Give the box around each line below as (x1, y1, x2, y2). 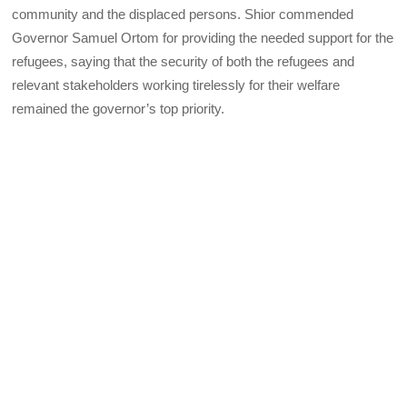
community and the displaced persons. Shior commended (12, 6, 354, 23)
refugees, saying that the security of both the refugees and (12, 54, 355, 70)
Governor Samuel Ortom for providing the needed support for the (12, 30, 394, 46)
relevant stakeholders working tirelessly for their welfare (12, 77, 341, 94)
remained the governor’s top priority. (12, 101, 225, 117)
